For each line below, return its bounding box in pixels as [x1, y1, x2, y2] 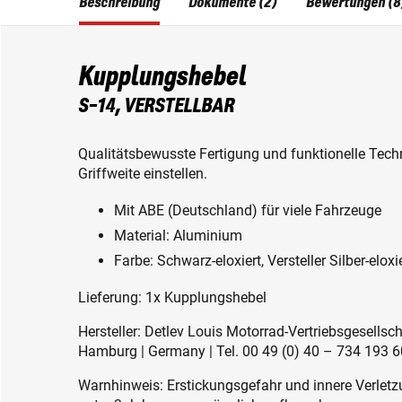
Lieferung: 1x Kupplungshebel [78, 288, 267, 306]
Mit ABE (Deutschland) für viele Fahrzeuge [114, 201, 381, 219]
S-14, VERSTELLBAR [78, 95, 234, 118]
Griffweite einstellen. [78, 164, 207, 182]
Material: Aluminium [114, 226, 242, 244]
